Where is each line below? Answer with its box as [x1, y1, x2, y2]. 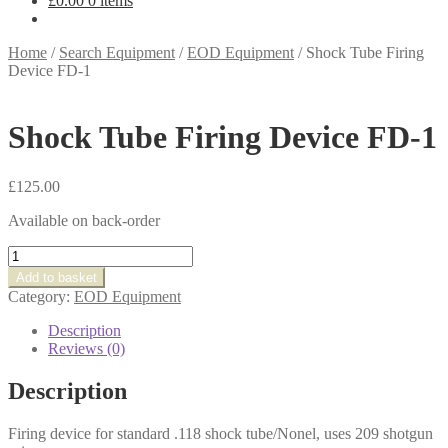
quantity [7, 352, 58, 370]
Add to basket [16, 269, 97, 285]
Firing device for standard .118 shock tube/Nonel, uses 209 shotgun [8, 424, 433, 442]
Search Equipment [59, 44, 175, 61]
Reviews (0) [48, 339, 125, 357]
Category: [8, 287, 74, 305]
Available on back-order [8, 211, 160, 229]
